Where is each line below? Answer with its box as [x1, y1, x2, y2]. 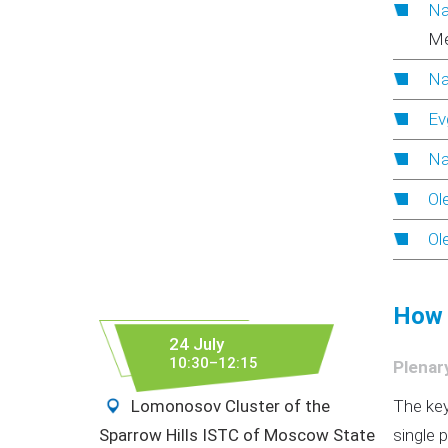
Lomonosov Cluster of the [127, 396, 330, 416]
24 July [169, 334, 224, 354]
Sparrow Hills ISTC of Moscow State [99, 425, 375, 445]
